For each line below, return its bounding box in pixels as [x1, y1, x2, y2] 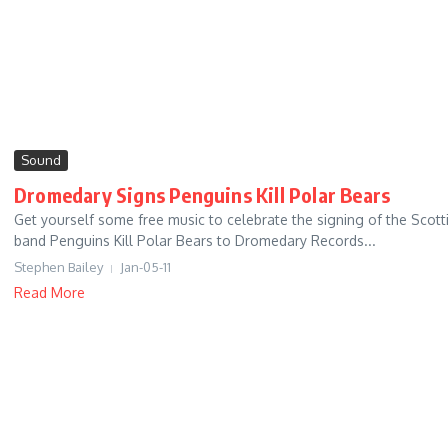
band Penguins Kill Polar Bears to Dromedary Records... [14, 232, 376, 250]
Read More [14, 284, 85, 302]
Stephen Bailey [14, 259, 103, 276]
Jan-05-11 [120, 259, 171, 276]
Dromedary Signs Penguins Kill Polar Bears [14, 182, 391, 208]
